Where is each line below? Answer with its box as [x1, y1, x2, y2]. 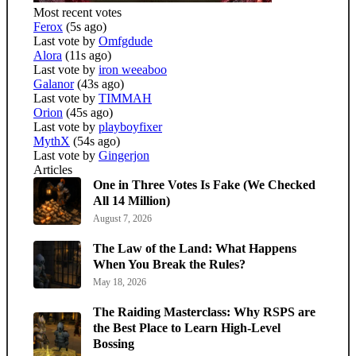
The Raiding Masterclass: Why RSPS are [93, 305, 315, 319]
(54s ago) [73, 134, 120, 149]
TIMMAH [99, 91, 152, 106]
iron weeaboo [99, 63, 167, 77]
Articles [33, 163, 72, 177]
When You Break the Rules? [93, 257, 246, 272]
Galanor [33, 77, 74, 91]
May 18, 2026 [93, 277, 146, 288]
